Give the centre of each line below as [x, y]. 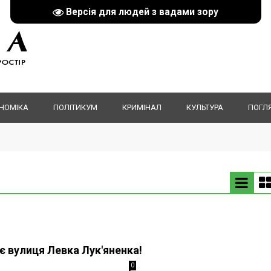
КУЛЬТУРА [205, 107]
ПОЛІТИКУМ [75, 107]
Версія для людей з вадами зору [142, 12]
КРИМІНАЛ [142, 107]
